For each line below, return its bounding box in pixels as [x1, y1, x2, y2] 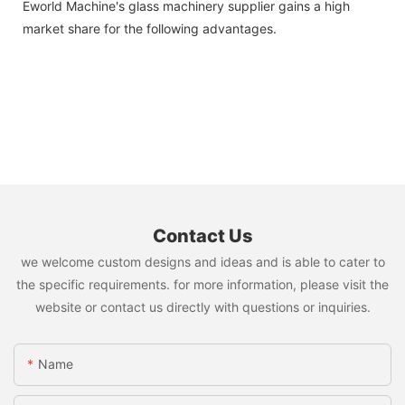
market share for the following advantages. [23, 21, 277, 37]
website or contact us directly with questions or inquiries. [34, 299, 371, 316]
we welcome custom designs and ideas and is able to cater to [20, 254, 385, 270]
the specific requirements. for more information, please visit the [16, 277, 389, 293]
